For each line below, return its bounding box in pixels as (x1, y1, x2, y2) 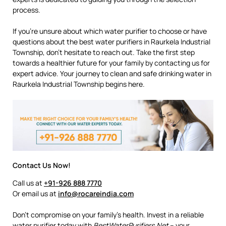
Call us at (13, 178, 44, 188)
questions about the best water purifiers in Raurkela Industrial (13, 37, 210, 47)
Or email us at (13, 188, 58, 198)
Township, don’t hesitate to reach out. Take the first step (13, 47, 195, 58)
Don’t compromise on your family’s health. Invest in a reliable (13, 209, 204, 219)
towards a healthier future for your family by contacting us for (13, 58, 210, 68)
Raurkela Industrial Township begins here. (13, 79, 145, 89)
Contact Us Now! (13, 160, 71, 170)
